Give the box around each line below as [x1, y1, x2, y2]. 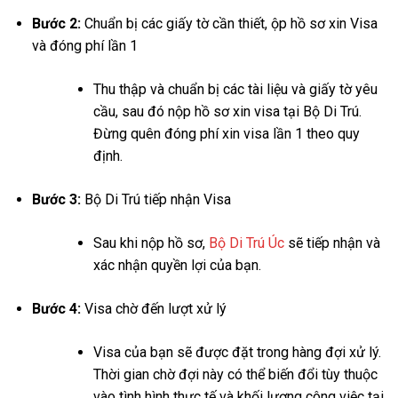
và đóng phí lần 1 [31, 37, 138, 55]
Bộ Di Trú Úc [208, 235, 284, 252]
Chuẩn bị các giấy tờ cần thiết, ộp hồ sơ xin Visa [80, 15, 378, 33]
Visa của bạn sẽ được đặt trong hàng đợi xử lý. [92, 344, 381, 362]
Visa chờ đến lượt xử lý [80, 300, 227, 318]
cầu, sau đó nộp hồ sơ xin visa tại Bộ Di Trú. [92, 103, 362, 121]
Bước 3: [31, 191, 81, 209]
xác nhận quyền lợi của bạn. [92, 257, 261, 275]
